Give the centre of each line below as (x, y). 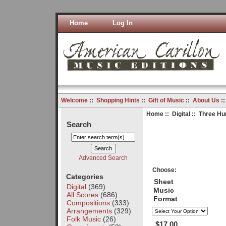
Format (165, 199)
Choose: (165, 170)
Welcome (74, 100)
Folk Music (83, 219)
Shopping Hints (118, 100)
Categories (84, 176)
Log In (122, 23)
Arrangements (89, 211)
